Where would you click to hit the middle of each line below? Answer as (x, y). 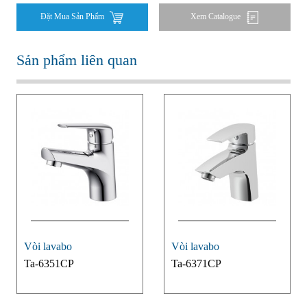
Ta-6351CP (49, 263)
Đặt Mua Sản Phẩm (74, 17)
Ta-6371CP (196, 263)
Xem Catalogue (216, 17)
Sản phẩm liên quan (76, 60)
